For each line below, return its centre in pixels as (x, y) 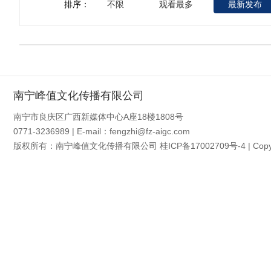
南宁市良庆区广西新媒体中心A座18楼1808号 (98, 116)
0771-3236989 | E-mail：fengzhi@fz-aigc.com (102, 131)
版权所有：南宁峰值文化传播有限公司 (87, 145)
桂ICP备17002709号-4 (203, 145)
